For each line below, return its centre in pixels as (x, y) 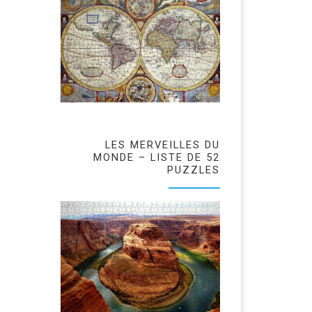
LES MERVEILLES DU (163, 145)
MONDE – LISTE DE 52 (157, 157)
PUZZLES (194, 170)
